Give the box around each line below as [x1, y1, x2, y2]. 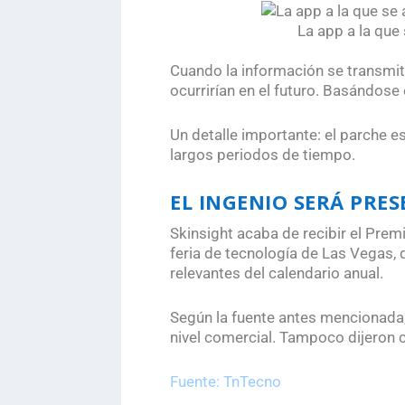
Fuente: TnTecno [170, 372, 282, 391]
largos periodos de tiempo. [170, 145, 356, 164]
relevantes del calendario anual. [170, 264, 384, 282]
